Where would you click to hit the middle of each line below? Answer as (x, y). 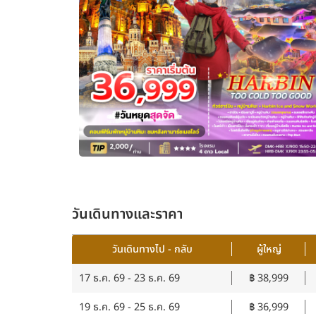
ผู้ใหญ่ (269, 249)
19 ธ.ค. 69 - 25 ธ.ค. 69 (129, 307)
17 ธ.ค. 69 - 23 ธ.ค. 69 (129, 278)
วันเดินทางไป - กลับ (152, 249)
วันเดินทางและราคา (127, 214)
